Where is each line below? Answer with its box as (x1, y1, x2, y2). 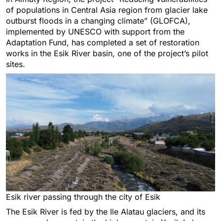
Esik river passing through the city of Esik (6, 191, 160, 202)
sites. (6, 59, 25, 70)
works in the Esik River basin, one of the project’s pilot (6, 48, 208, 59)
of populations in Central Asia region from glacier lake (6, 5, 208, 15)
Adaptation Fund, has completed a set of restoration (6, 37, 199, 48)
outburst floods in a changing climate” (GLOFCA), (6, 16, 190, 26)
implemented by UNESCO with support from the (6, 27, 184, 37)
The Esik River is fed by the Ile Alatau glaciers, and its (6, 206, 205, 217)
